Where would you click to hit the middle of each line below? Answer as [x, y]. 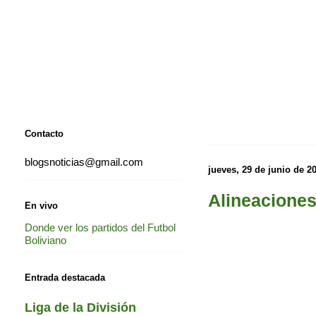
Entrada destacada [65, 278]
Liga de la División [80, 307]
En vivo [41, 205]
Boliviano [45, 240]
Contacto [44, 133]
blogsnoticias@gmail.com [84, 162]
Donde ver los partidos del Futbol [100, 227]
